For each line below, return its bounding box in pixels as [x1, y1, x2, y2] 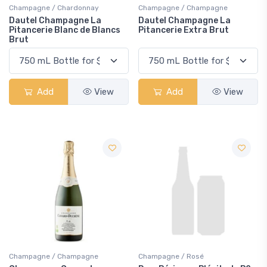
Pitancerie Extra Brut [138, 25, 229, 35]
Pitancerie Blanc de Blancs [9, 25, 120, 35]
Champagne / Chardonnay [9, 4, 99, 12]
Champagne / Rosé [138, 252, 204, 260]
